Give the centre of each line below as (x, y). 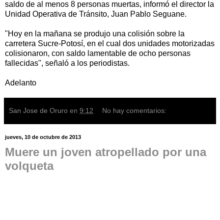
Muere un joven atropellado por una (106, 152)
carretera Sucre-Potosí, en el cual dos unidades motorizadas (110, 43)
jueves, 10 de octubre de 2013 (43, 137)
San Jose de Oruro (38, 110)
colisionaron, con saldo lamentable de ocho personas (98, 53)
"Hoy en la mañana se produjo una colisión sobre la (95, 33)
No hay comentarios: (135, 110)
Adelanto (21, 82)
